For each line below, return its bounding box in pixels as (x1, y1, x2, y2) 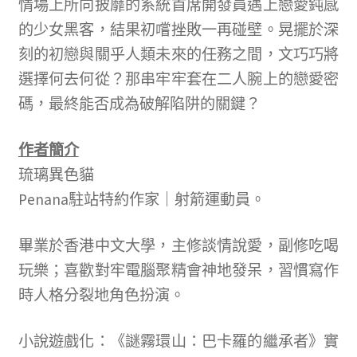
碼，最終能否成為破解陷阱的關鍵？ (18, 93, 261, 113)
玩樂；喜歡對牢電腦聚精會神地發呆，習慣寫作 (18, 261, 339, 280)
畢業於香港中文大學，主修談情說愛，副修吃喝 (18, 236, 339, 256)
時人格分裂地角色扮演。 (18, 285, 185, 305)
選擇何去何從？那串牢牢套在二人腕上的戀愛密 (18, 69, 339, 88)
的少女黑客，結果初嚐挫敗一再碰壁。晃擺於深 (18, 19, 339, 39)
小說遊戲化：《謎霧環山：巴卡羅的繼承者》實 (18, 331, 339, 351)
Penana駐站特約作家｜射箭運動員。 (18, 190, 265, 210)
